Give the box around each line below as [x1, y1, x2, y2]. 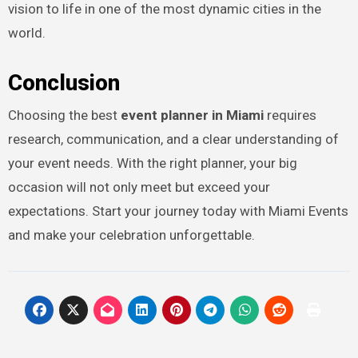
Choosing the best [7, 106, 121, 123]
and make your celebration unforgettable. [7, 226, 255, 243]
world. [7, 25, 46, 42]
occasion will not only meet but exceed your [7, 178, 270, 195]
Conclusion [7, 70, 120, 97]
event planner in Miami [120, 106, 264, 123]
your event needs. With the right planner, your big [7, 154, 297, 171]
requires [263, 106, 316, 123]
